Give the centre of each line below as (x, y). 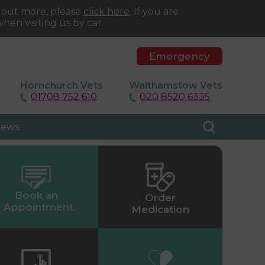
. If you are (154, 12)
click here (106, 12)
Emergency (180, 56)
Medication (160, 210)
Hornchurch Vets (62, 85)
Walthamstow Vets (176, 85)
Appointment (38, 207)
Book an (36, 195)
